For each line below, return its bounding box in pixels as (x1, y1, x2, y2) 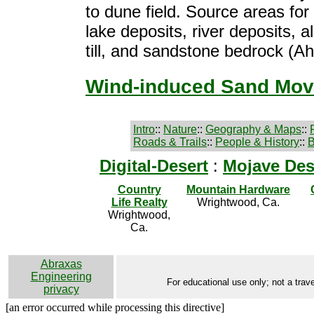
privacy (43, 283, 79, 295)
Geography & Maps (205, 123, 301, 135)
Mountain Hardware (186, 184, 290, 196)
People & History (215, 136, 299, 148)
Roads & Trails (133, 136, 207, 148)
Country (117, 184, 161, 196)
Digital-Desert (100, 156, 208, 175)
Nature (163, 123, 197, 135)
